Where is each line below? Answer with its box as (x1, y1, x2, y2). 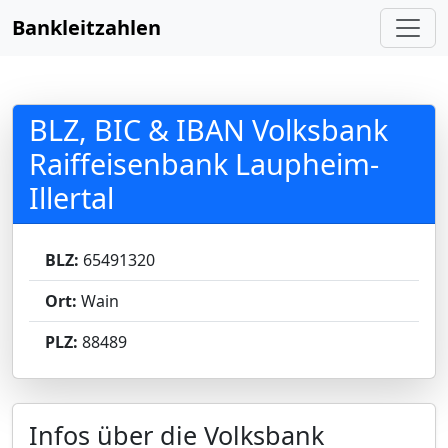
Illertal (29, 178, 114, 217)
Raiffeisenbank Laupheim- (29, 144, 379, 183)
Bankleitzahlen (12, 14, 161, 41)
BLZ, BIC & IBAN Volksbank (29, 110, 388, 149)
